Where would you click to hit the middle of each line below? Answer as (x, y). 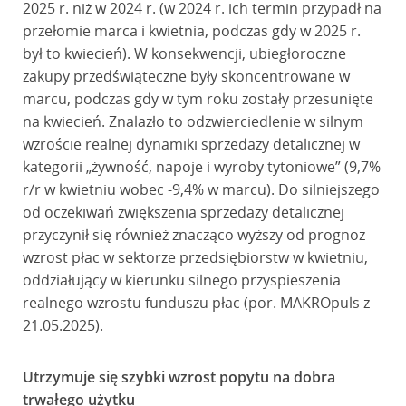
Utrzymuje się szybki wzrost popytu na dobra (179, 377)
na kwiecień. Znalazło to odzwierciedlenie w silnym (193, 121)
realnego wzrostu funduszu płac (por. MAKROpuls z (196, 303)
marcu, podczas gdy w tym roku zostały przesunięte (198, 99)
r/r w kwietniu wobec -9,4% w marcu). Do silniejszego (201, 189)
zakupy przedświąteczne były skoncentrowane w (186, 76)
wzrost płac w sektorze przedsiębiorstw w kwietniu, (195, 257)
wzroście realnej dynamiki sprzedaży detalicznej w (191, 144)
